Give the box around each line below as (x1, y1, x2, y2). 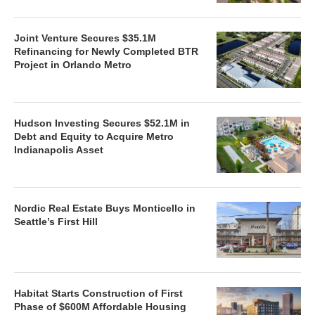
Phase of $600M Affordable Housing (14, 301, 186, 312)
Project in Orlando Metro (14, 59, 131, 70)
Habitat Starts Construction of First (14, 288, 183, 299)
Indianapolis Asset (14, 144, 103, 155)
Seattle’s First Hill (14, 216, 98, 227)
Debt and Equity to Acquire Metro (14, 131, 174, 142)
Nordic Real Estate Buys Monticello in (14, 202, 195, 214)
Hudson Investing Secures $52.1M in (14, 117, 190, 129)
